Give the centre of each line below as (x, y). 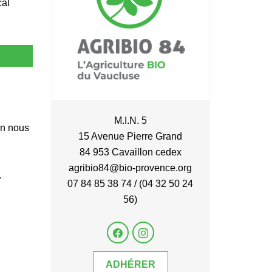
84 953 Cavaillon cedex (130, 152)
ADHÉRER (130, 264)
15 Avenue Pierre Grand (131, 136)
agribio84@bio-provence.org (131, 168)
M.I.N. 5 (130, 121)
